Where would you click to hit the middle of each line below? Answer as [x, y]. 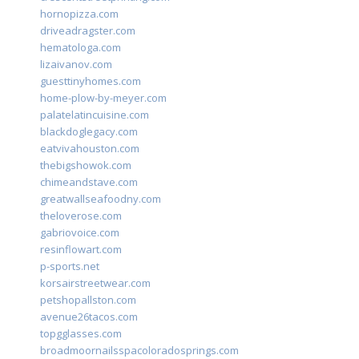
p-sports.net [70, 266]
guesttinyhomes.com [91, 81]
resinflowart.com [81, 250]
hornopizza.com [79, 14]
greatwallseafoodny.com [101, 199]
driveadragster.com [88, 31]
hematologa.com [81, 48]
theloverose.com [81, 216]
